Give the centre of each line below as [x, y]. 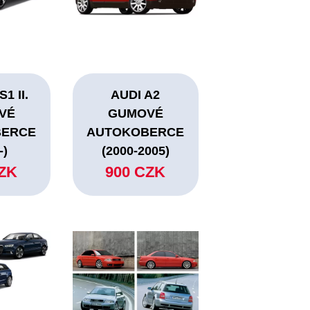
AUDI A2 [136, 95]
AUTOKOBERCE [136, 133]
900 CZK [136, 172]
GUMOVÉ [135, 114]
